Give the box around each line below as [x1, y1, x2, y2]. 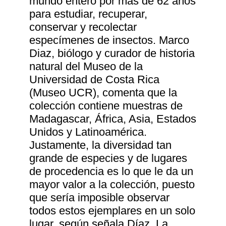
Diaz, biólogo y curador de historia [29, 47, 195, 60]
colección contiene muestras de [29, 99, 183, 112]
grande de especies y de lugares [29, 152, 188, 165]
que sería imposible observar [29, 191, 170, 204]
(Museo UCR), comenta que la [29, 86, 178, 99]
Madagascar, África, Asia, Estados [29, 112, 197, 126]
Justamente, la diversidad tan [29, 139, 172, 152]
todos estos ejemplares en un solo [29, 204, 196, 217]
